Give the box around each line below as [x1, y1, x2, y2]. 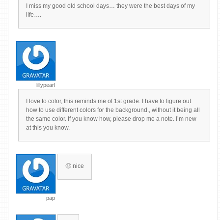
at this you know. [26, 124, 70, 131]
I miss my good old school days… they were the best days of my [26, 2, 195, 9]
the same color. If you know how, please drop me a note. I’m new [26, 115, 196, 122]
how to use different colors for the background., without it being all [26, 107, 200, 113]
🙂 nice [65, 163, 84, 169]
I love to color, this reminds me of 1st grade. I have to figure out [26, 98, 191, 105]
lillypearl [36, 82, 55, 88]
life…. [26, 11, 41, 18]
